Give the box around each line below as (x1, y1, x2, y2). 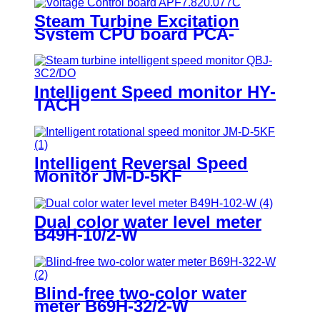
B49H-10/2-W (34, 225, 138, 245)
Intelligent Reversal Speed (34, 154, 248, 174)
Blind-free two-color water (34, 284, 246, 304)
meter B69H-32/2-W (34, 296, 189, 316)
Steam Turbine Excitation (34, 11, 239, 31)
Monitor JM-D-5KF (34, 166, 182, 186)
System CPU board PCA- (34, 24, 234, 44)
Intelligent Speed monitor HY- (34, 82, 276, 102)
